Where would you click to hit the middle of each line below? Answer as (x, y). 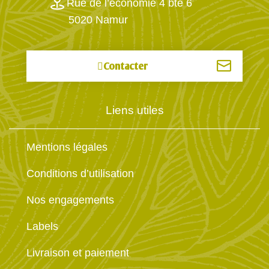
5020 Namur (98, 20)
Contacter (125, 66)
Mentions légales (67, 147)
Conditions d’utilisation (80, 174)
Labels (42, 227)
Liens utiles (134, 110)
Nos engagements (70, 200)
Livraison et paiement (78, 253)
